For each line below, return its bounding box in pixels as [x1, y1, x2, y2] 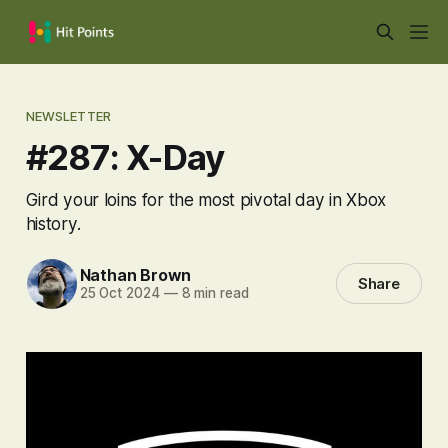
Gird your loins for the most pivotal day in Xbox [25, 188, 386, 210]
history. [25, 212, 81, 234]
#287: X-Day [25, 135, 225, 178]
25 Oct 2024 [79, 285, 160, 302]
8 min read [177, 285, 249, 302]
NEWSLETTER [25, 107, 112, 124]
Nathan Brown [79, 265, 192, 286]
